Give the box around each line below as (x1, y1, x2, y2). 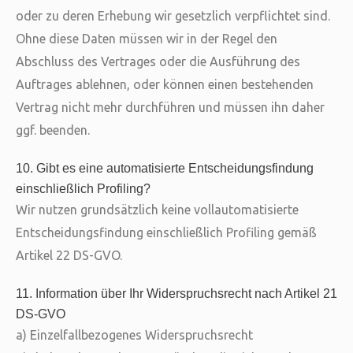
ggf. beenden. (16, 123, 90, 137)
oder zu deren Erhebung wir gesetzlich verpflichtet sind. (16, 9, 330, 23)
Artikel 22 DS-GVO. (16, 248, 122, 262)
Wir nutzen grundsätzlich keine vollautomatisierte (16, 203, 299, 217)
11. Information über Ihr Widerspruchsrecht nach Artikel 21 (16, 286, 337, 300)
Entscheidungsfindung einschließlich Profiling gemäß (16, 225, 317, 240)
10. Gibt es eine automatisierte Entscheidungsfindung (16, 161, 314, 175)
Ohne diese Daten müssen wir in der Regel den (16, 32, 277, 46)
